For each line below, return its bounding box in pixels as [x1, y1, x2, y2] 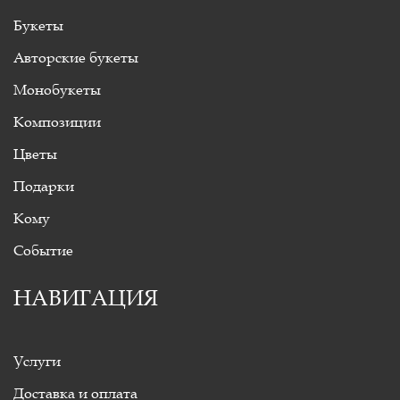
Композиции [13, 112, 101, 130]
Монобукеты [13, 80, 101, 98]
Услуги [13, 352, 61, 370]
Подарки [13, 177, 74, 195]
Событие [13, 241, 73, 259]
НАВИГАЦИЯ [13, 286, 158, 311]
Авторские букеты [13, 48, 138, 66]
